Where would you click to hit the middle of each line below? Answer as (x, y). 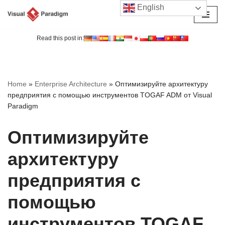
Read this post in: (60, 38)
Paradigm (23, 106)
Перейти (22, 27)
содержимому (31, 51)
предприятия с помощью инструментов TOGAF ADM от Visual (110, 95)
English (150, 8)
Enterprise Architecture (71, 84)
